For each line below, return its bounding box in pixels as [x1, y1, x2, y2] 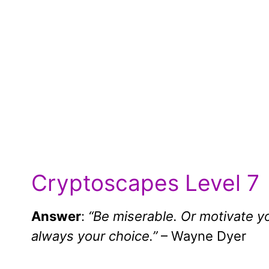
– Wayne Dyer [157, 228, 246, 244]
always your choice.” [31, 228, 157, 244]
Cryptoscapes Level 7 [31, 169, 259, 197]
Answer [31, 208, 81, 225]
